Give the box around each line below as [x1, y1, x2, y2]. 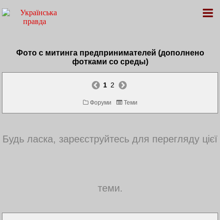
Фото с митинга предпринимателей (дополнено [16, 49, 204, 57]
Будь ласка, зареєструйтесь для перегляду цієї [2, 134, 218, 144]
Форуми [88, 99, 111, 106]
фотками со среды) [72, 57, 148, 66]
